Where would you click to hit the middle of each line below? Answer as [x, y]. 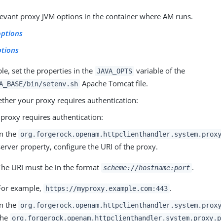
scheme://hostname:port [147, 168]
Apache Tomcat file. [114, 84]
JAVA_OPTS [114, 71]
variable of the [159, 71]
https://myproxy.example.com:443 [107, 189]
